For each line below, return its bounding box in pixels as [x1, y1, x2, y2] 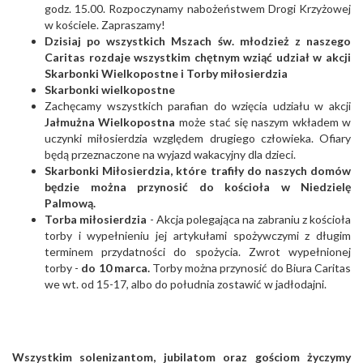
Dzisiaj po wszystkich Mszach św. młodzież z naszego [45, 34, 351, 49]
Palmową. [45, 196, 96, 211]
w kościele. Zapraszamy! [45, 18, 165, 32]
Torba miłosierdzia [45, 212, 147, 227]
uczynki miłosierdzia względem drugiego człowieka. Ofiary [45, 131, 351, 146]
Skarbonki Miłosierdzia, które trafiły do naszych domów [45, 164, 351, 178]
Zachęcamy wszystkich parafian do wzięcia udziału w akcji [45, 99, 351, 113]
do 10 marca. [79, 261, 150, 275]
